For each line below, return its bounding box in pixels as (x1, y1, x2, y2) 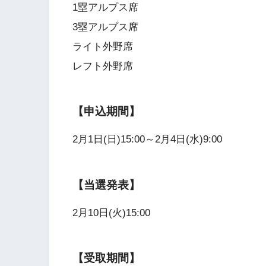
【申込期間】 (72, 105, 140, 118)
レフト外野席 (72, 60, 133, 72)
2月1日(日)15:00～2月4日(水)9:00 (72, 134, 222, 145)
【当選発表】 (72, 178, 140, 191)
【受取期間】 (72, 252, 140, 265)
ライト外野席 (72, 40, 133, 52)
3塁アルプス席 (72, 21, 138, 33)
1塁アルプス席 (72, 1, 138, 13)
